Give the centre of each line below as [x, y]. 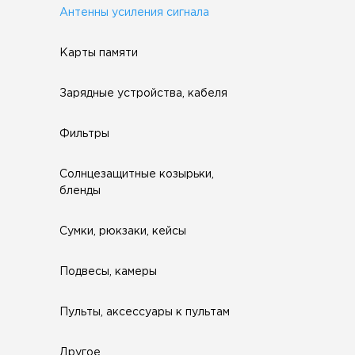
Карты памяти [99, 53]
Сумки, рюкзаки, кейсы [123, 231]
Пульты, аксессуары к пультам [145, 312]
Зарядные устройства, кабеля [143, 94]
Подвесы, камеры [108, 272]
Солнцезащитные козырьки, [137, 174]
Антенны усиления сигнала [134, 13]
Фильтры [84, 134]
